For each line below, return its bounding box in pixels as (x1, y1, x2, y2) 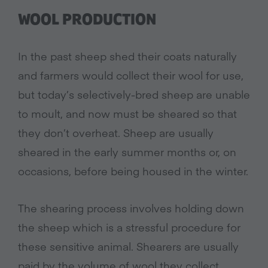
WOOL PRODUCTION (18, 11, 156, 29)
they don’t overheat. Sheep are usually (18, 125, 214, 141)
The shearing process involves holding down (18, 200, 244, 216)
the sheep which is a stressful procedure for (18, 220, 240, 235)
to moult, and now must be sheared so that (18, 106, 237, 121)
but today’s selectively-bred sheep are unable (18, 87, 250, 102)
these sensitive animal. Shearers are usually (18, 239, 239, 254)
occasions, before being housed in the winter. (18, 163, 248, 179)
